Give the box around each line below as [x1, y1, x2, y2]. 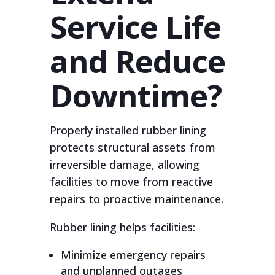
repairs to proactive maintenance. [49, 192, 223, 206]
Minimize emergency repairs [60, 247, 206, 262]
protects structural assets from [49, 140, 215, 155]
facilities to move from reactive [49, 174, 213, 189]
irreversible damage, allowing [49, 157, 199, 172]
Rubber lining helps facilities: [49, 220, 195, 234]
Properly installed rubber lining [49, 123, 206, 137]
